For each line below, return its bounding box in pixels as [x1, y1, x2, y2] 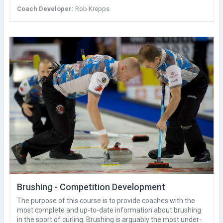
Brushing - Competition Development [17, 181, 165, 192]
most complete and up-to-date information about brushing [17, 206, 201, 214]
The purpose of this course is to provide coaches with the [17, 196, 195, 205]
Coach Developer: [17, 4, 75, 12]
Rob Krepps [75, 4, 110, 12]
